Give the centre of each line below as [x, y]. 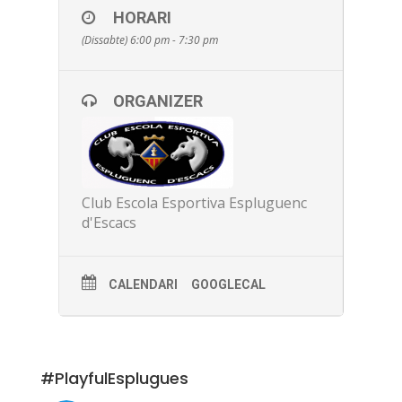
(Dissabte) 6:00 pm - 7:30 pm [149, 39]
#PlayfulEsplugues [114, 378]
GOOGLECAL [228, 284]
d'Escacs [109, 222]
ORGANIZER [157, 100]
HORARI [142, 17]
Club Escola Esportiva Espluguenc [194, 202]
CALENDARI [143, 284]
